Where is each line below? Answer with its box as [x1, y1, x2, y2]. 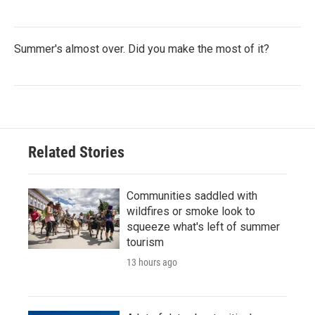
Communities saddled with [127, 188, 257, 202]
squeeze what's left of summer [127, 219, 280, 233]
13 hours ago [127, 256, 177, 268]
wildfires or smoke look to [127, 204, 255, 218]
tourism [127, 235, 164, 249]
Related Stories [28, 143, 124, 161]
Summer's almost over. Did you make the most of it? [14, 41, 269, 56]
